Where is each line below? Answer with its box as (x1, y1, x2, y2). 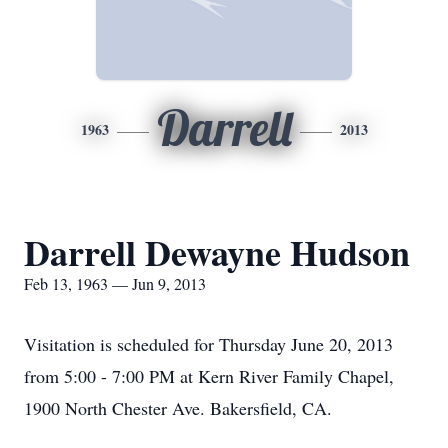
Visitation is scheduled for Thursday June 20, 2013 (24, 332, 393, 356)
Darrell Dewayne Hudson (24, 226, 410, 278)
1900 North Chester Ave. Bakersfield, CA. (24, 396, 332, 420)
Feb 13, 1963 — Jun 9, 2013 (24, 273, 206, 294)
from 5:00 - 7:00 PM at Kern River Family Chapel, (24, 364, 394, 388)
